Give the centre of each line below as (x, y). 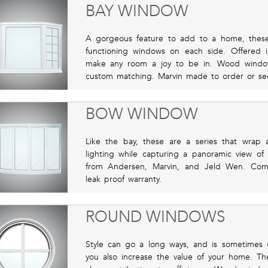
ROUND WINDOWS (155, 217)
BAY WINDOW (137, 11)
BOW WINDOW (141, 114)
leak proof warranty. (123, 179)
